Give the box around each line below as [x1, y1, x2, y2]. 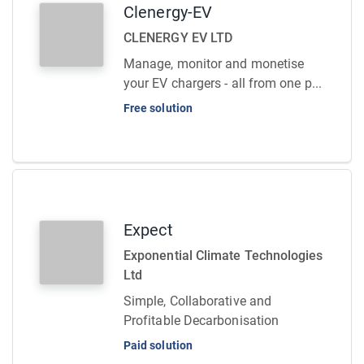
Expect [123, 220, 173, 240]
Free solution [123, 102, 193, 115]
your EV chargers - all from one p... [123, 76, 322, 91]
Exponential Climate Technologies [123, 248, 323, 263]
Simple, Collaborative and [123, 293, 272, 309]
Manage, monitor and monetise [123, 56, 305, 71]
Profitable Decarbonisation [123, 313, 279, 328]
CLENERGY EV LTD [123, 30, 233, 45]
